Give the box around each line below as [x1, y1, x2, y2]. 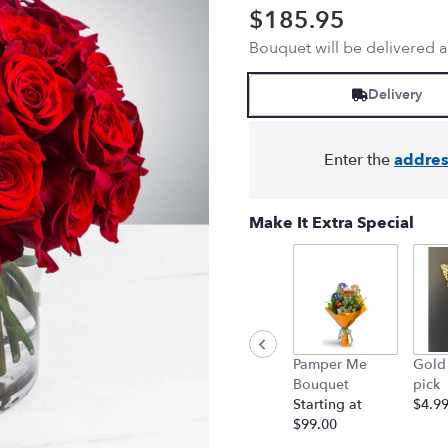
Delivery [367, 85, 422, 105]
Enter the [324, 149, 394, 172]
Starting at [293, 394, 362, 414]
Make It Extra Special [249, 212, 414, 235]
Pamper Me [293, 354, 367, 374]
